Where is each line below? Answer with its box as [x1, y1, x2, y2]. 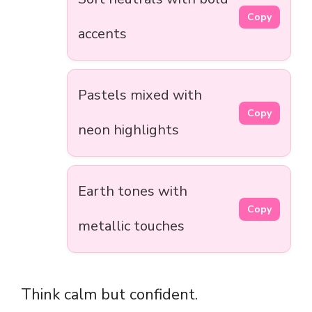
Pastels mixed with [78, 86, 202, 105]
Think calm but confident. [21, 284, 198, 306]
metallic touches [78, 217, 185, 236]
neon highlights [78, 120, 179, 140]
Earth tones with [78, 182, 187, 201]
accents [78, 24, 127, 44]
